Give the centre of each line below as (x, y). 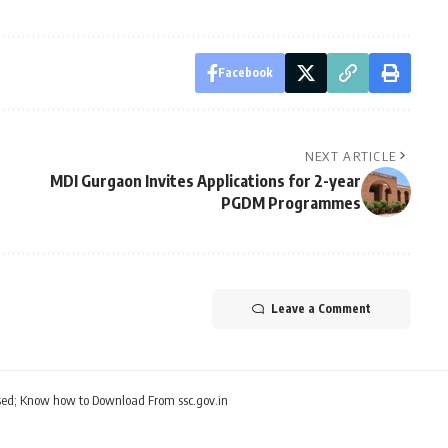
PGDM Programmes (290, 202)
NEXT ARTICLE (350, 155)
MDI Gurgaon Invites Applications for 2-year (205, 180)
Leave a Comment (320, 308)
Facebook (245, 72)
